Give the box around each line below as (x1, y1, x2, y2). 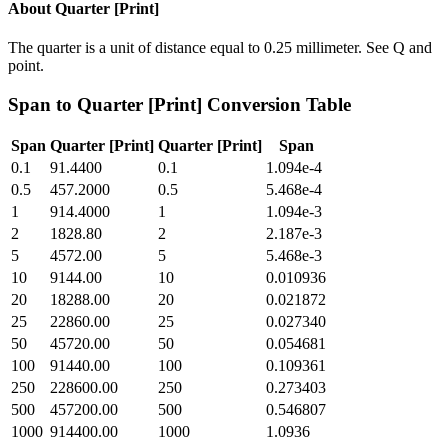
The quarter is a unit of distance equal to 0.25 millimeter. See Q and (8, 38, 432, 56)
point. (8, 56, 44, 74)
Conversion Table (202, 93, 351, 115)
